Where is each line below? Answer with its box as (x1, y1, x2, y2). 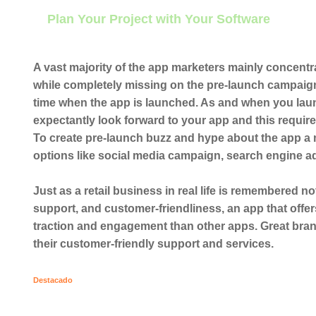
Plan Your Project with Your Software (47, 11, 270, 26)
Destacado (33, 275, 73, 284)
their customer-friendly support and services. (33, 237, 274, 250)
